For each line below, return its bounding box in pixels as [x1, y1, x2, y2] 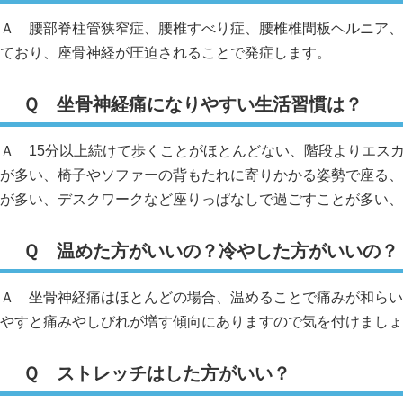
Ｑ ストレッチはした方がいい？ [22, 363, 291, 384]
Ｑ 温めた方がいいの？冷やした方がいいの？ [22, 241, 399, 262]
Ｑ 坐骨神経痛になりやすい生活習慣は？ [22, 94, 363, 115]
